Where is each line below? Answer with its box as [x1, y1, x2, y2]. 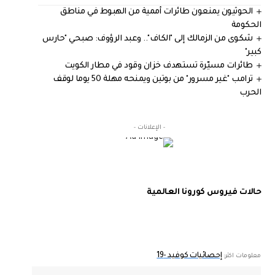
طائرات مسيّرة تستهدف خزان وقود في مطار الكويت [64, 61, 253, 71]
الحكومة [231, 20, 261, 30]
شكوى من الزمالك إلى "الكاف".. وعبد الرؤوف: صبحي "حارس [42, 34, 253, 44]
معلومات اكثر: [222, 252, 261, 260]
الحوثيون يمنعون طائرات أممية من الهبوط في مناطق [60, 7, 253, 17]
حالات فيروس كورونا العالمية [147, 187, 261, 197]
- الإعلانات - [134, 124, 166, 131]
